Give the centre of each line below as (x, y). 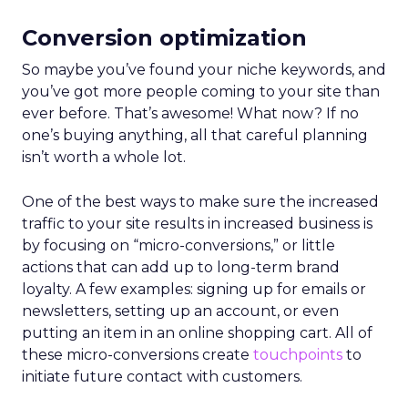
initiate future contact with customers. (162, 377)
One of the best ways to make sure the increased (200, 202)
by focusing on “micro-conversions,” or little (178, 245)
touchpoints (298, 355)
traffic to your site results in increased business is (197, 224)
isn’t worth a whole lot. (104, 157)
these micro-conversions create (138, 355)
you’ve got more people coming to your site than (201, 92)
